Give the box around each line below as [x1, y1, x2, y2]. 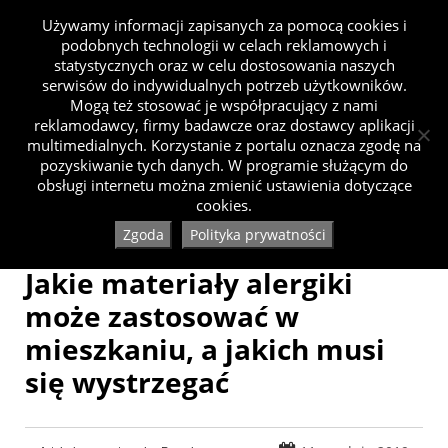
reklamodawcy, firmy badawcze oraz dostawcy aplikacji [33, 115, 415, 135]
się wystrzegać [25, 363, 229, 402]
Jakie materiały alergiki [25, 264, 353, 303]
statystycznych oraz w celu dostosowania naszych [53, 55, 395, 75]
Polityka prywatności [189, 225, 326, 244]
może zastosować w [25, 297, 299, 336]
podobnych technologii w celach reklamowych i [61, 35, 387, 55]
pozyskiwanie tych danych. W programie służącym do [40, 155, 408, 175]
